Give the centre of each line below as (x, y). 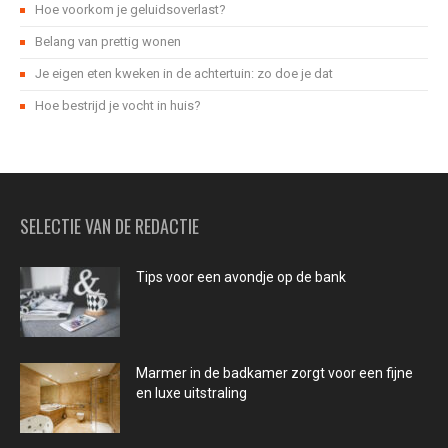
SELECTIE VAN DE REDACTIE (109, 226)
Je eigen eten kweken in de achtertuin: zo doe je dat (184, 74)
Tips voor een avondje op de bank (241, 277)
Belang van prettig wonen (108, 42)
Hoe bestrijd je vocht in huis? (118, 106)
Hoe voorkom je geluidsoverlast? (130, 10)
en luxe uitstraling (191, 393)
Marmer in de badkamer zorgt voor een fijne (274, 373)
